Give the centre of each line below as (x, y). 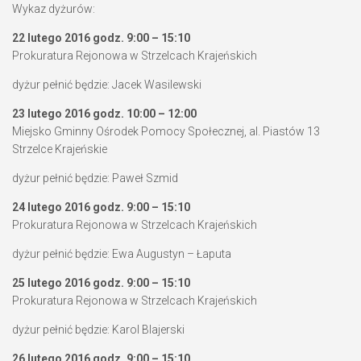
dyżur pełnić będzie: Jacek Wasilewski (107, 85)
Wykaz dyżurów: (54, 9)
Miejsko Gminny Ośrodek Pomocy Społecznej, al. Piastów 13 (166, 131)
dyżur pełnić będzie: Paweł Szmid (95, 178)
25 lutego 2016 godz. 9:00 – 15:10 (101, 283)
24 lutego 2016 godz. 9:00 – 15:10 (101, 207)
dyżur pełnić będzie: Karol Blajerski (98, 330)
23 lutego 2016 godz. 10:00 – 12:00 (104, 114)
